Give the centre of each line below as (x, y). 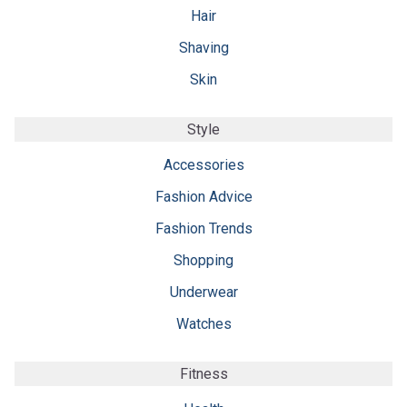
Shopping (203, 260)
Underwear (203, 292)
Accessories (203, 164)
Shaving (203, 47)
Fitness (203, 373)
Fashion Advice (203, 196)
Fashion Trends (203, 228)
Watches (203, 323)
